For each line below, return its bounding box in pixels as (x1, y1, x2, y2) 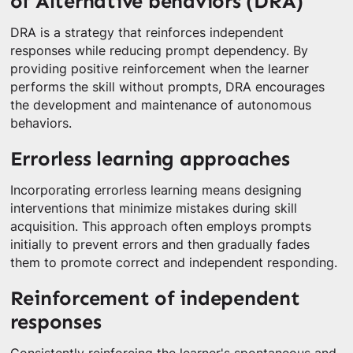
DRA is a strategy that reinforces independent (9, 24, 284, 40)
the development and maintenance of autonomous (9, 97, 311, 113)
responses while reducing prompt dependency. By (9, 43, 308, 58)
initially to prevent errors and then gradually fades (9, 236, 310, 252)
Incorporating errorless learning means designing (9, 182, 302, 198)
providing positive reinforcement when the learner (9, 61, 309, 76)
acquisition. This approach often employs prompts (9, 218, 311, 234)
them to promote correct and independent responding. (9, 255, 337, 270)
